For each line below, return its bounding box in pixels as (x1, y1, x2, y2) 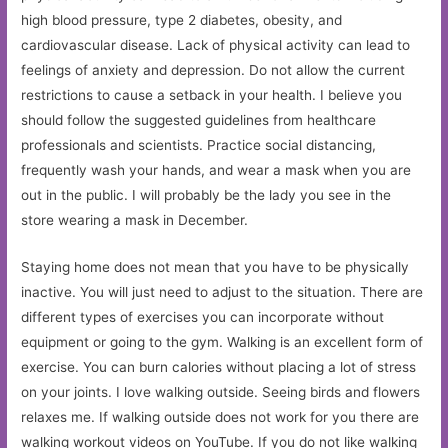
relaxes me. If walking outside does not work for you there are (21, 409, 420, 426)
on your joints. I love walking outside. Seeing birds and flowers (21, 384, 421, 401)
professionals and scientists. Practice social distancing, (21, 137, 377, 154)
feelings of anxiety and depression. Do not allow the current (21, 62, 406, 79)
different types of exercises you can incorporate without (21, 309, 385, 326)
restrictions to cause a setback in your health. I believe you (21, 87, 403, 104)
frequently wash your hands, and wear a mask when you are (21, 162, 412, 179)
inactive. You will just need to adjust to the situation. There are (21, 284, 424, 301)
